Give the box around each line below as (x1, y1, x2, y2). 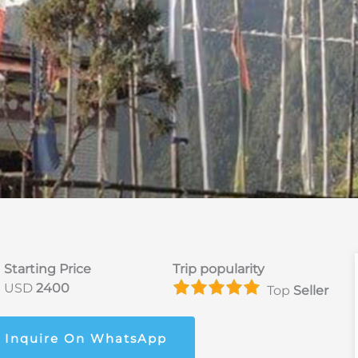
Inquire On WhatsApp (5, 330, 168, 346)
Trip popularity (172, 261, 265, 276)
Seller (292, 282, 328, 298)
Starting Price (3, 261, 91, 276)
